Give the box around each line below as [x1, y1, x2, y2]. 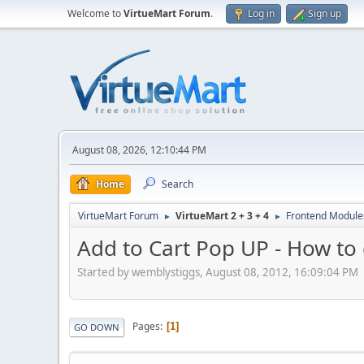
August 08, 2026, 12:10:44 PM [72, 143, 206, 157]
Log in [248, 6, 275, 20]
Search [162, 177, 193, 191]
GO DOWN [74, 320, 119, 333]
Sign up [308, 6, 341, 20]
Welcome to [67, 6, 123, 20]
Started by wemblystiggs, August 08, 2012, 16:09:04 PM [77, 264, 358, 279]
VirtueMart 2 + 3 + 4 [175, 209, 269, 223]
